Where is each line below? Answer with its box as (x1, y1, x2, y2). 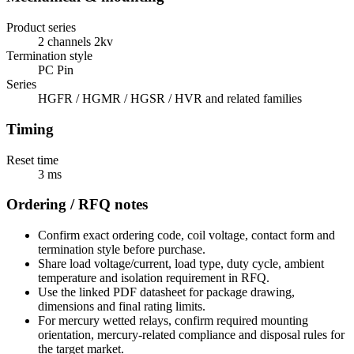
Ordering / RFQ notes (6, 196, 148, 213)
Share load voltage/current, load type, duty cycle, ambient (38, 256, 324, 270)
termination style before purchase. (38, 242, 205, 256)
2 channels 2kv (38, 35, 113, 49)
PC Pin (38, 63, 73, 77)
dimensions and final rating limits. (38, 299, 205, 313)
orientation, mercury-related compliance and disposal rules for (38, 327, 345, 341)
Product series (6, 21, 76, 35)
